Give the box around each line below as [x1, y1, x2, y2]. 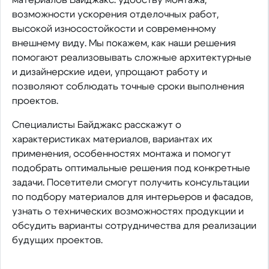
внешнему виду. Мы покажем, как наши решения [11, 38, 236, 48]
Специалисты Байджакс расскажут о [11, 119, 181, 130]
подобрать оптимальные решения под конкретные [11, 163, 250, 173]
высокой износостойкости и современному [11, 23, 216, 34]
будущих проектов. [11, 235, 103, 245]
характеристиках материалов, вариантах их [11, 134, 213, 144]
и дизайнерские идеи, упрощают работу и [11, 67, 207, 77]
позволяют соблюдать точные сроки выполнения [11, 81, 244, 91]
